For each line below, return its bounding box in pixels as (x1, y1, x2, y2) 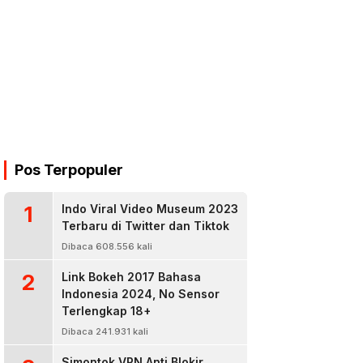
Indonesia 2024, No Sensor (62, 287, 220, 301)
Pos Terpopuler (15, 161, 123, 178)
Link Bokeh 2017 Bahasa (62, 270, 201, 284)
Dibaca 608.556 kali (62, 241, 152, 252)
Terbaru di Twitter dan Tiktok (62, 219, 229, 233)
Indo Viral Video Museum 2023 (62, 202, 238, 216)
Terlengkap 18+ (62, 304, 151, 318)
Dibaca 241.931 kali (62, 326, 148, 337)
